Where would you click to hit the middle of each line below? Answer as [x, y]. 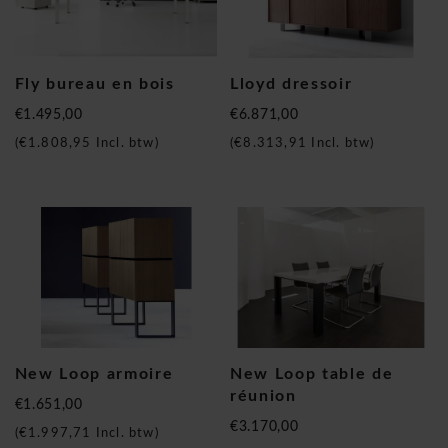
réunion [263, 396]
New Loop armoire [94, 374]
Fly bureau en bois [94, 83]
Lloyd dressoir [291, 83]
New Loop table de [312, 374]
